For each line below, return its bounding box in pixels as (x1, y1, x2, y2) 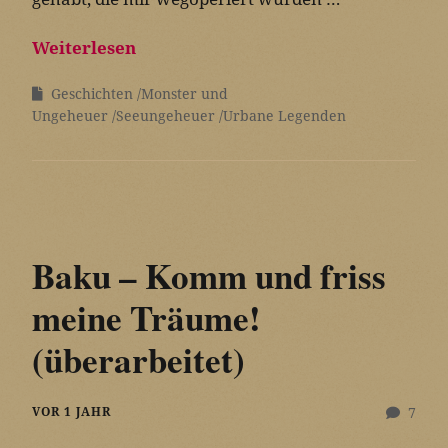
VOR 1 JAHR (32, 402, 111, 420)
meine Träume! (32, 291, 261, 343)
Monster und (141, 84, 228, 104)
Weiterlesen (32, 36, 136, 60)
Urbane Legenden (223, 106, 346, 126)
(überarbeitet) (32, 333, 245, 385)
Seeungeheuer (116, 106, 215, 126)
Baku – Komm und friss (32, 249, 386, 301)
